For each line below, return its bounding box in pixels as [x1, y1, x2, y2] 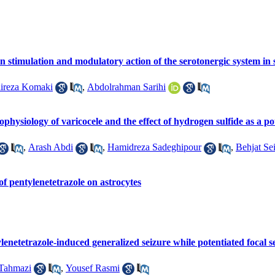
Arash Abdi [28, 142, 73, 153]
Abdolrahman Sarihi [87, 82, 166, 92]
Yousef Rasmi [66, 262, 120, 273]
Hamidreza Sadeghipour [107, 142, 201, 153]
